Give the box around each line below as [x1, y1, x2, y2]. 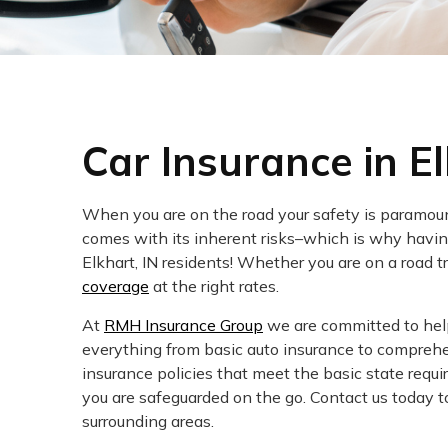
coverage [82, 276, 149, 297]
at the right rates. [149, 276, 279, 297]
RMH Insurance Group [104, 315, 263, 336]
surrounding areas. [82, 411, 214, 432]
